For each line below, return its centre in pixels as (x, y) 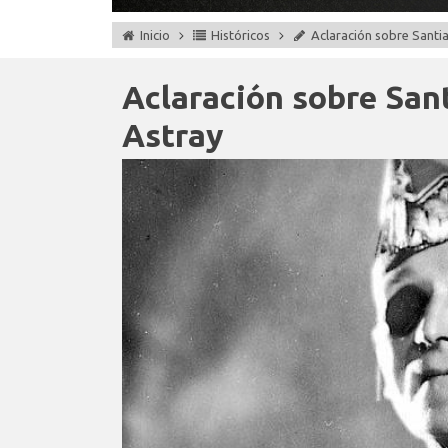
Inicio (155, 35)
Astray (173, 135)
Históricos (240, 35)
